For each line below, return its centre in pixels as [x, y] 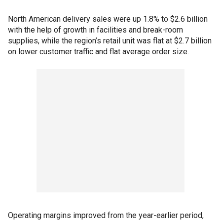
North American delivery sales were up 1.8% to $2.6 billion [108, 19]
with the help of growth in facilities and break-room [95, 30]
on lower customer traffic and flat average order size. [98, 52]
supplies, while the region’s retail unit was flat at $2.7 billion [110, 41]
